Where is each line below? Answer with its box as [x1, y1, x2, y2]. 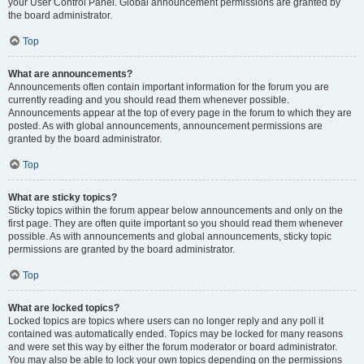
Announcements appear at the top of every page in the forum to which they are [8, 107, 352, 119]
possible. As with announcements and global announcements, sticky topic [8, 231, 331, 242]
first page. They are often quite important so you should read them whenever [8, 218, 343, 229]
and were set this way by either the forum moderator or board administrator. [8, 341, 337, 353]
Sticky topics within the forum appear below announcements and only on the [8, 205, 343, 216]
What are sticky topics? [8, 192, 117, 203]
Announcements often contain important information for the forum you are [8, 81, 329, 93]
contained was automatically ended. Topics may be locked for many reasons [8, 328, 343, 340]
